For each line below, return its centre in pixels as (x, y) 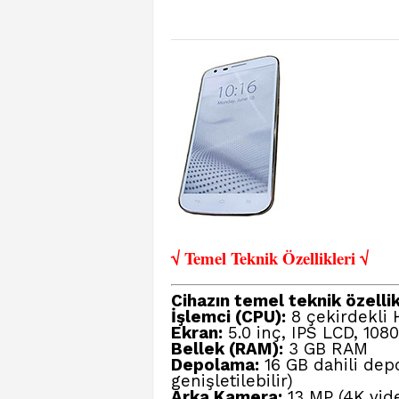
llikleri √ (339, 258)
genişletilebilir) (232, 381)
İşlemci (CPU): (228, 317)
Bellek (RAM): (227, 349)
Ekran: (197, 333)
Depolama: (215, 365)
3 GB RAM (326, 349)
